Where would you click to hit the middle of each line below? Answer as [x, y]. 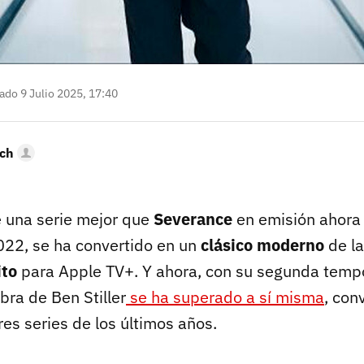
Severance [195, 219]
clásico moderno [262, 245]
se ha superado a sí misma [227, 297]
